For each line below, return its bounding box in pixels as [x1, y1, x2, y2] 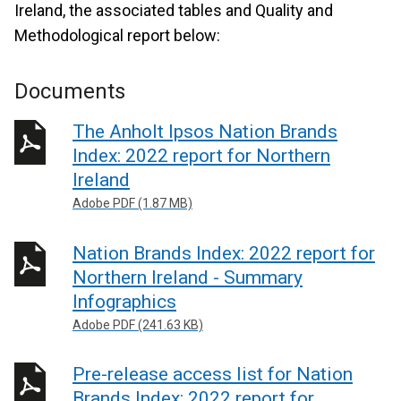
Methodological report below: [14, 26, 220, 45]
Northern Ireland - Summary [73, 266, 303, 288]
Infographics [73, 290, 176, 312]
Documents [14, 79, 125, 104]
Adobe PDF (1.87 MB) [73, 196, 192, 210]
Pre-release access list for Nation [73, 363, 353, 385]
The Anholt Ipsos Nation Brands [73, 121, 337, 142]
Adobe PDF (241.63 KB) [73, 317, 203, 332]
